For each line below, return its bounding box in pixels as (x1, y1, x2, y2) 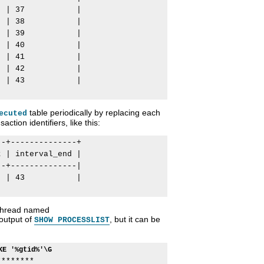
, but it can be (110, 214, 160, 225)
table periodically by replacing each (27, 108, 160, 118)
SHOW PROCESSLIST (34, 216, 110, 225)
